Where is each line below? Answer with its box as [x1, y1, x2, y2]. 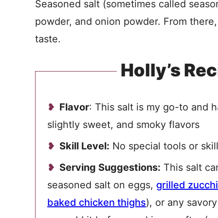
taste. [35, 33, 61, 45]
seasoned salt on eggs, [47, 179, 156, 191]
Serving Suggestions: [59, 162, 161, 173]
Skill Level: [59, 140, 109, 152]
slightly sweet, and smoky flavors [47, 119, 202, 130]
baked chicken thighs [47, 197, 146, 208]
